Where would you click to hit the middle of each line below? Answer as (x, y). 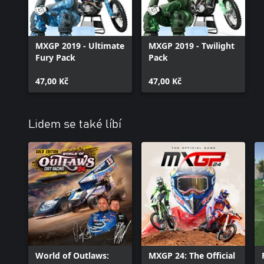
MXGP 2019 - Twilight (192, 46)
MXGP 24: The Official (192, 255)
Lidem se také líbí (75, 124)
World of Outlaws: (72, 255)
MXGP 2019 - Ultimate (80, 46)
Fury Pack (55, 57)
